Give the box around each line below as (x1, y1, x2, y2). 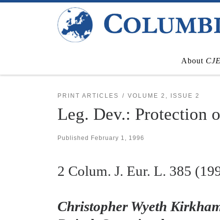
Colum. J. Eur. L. (68, 163, 166, 179)
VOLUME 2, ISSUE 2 (127, 92, 200, 99)
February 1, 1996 (91, 135, 144, 141)
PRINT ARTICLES (57, 92, 119, 99)
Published (57, 135, 91, 141)
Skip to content (13, 9, 59, 17)
